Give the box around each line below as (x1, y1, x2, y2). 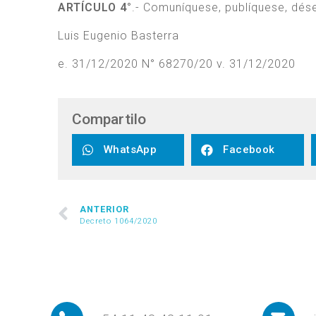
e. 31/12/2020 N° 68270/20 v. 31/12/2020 (58, 56, 296, 71)
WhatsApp (104, 143, 157, 157)
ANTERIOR (80, 203, 129, 214)
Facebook (223, 143, 275, 157)
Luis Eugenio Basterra (58, 28, 179, 42)
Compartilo (72, 110, 146, 128)
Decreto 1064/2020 (80, 216, 157, 226)
